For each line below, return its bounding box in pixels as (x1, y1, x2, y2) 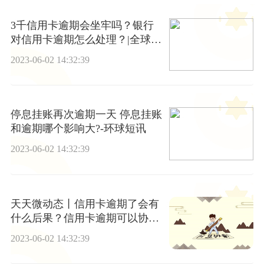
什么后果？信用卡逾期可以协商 (10, 212, 159, 224)
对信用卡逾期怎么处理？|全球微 (10, 33, 161, 45)
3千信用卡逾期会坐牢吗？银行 (10, 19, 154, 31)
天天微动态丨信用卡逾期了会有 (10, 197, 159, 210)
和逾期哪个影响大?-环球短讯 (10, 123, 146, 135)
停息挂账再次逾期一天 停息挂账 (10, 108, 162, 121)
